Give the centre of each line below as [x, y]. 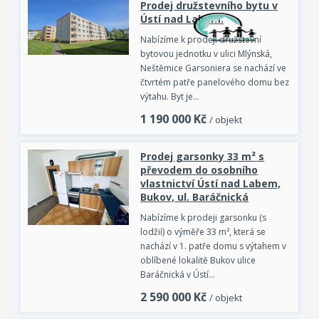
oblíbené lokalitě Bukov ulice [198, 260]
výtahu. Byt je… [170, 96]
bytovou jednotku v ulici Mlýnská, [206, 53]
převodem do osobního [199, 169]
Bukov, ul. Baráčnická [195, 197]
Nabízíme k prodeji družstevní [201, 39]
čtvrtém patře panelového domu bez [215, 82]
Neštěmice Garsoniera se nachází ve [214, 68]
